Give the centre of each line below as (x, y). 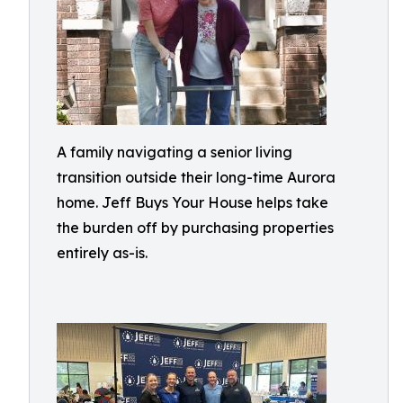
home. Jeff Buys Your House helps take (193, 202)
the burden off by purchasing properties (195, 228)
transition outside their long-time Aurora (196, 177)
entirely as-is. (102, 253)
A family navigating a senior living (175, 152)
